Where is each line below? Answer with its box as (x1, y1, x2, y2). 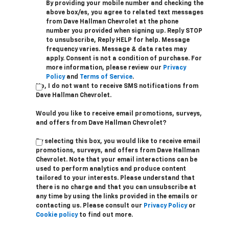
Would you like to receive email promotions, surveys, (36, 111, 202, 118)
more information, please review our (46, 65, 163, 72)
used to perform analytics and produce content (36, 166, 186, 173)
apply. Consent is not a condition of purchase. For (46, 56, 202, 62)
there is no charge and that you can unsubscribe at (36, 185, 196, 191)
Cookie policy (36, 212, 78, 219)
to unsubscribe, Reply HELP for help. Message (46, 37, 190, 44)
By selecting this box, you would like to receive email (36, 139, 200, 145)
